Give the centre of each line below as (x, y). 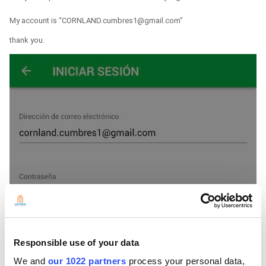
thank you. (28, 40)
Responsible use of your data (76, 242)
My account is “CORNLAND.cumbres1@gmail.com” (96, 21)
